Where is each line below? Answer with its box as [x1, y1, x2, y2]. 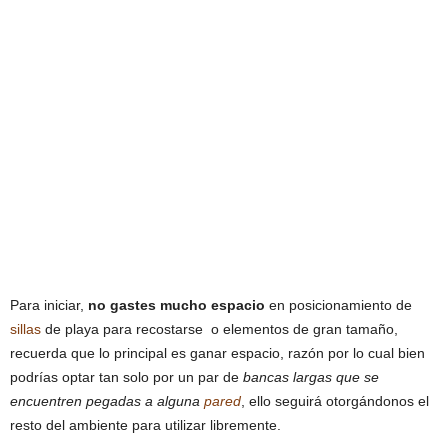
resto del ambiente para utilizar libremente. [10, 417, 281, 434]
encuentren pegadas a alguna [10, 393, 204, 410]
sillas [10, 321, 41, 338]
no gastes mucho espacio [88, 297, 265, 314]
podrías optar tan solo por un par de [10, 369, 243, 386]
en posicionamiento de [265, 297, 412, 314]
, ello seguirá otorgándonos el [241, 393, 429, 410]
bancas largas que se [243, 369, 379, 386]
